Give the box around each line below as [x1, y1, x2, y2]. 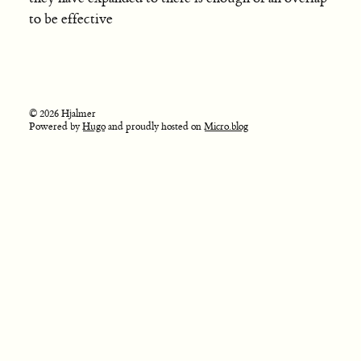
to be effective [28, 10, 113, 29]
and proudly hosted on [105, 120, 204, 134]
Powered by [28, 120, 82, 134]
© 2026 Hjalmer [28, 107, 96, 121]
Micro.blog [203, 120, 248, 134]
